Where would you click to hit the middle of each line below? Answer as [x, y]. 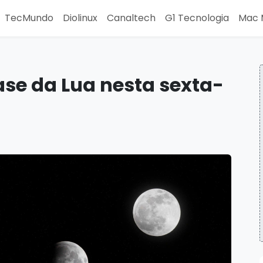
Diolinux [80, 18]
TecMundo [29, 18]
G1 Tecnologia [197, 18]
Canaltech [131, 18]
